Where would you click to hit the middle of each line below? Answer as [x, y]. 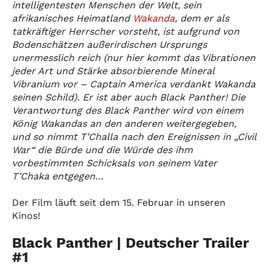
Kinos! [26, 215]
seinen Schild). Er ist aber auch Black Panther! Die [129, 97]
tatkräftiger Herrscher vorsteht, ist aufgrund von [126, 31]
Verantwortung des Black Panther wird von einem [128, 110]
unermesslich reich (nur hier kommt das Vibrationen [134, 57]
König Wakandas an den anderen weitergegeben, [124, 123]
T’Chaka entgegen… [58, 176]
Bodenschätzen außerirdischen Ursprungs [109, 44]
